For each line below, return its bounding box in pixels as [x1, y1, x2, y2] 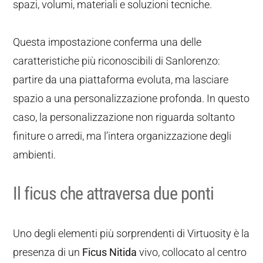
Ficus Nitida [82, 246, 137, 258]
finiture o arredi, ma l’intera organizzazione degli [13, 130, 232, 142]
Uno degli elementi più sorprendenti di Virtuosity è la [13, 227, 250, 240]
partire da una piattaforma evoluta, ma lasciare [13, 73, 229, 86]
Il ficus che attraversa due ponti [13, 183, 214, 204]
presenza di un [13, 246, 83, 258]
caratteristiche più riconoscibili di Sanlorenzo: [13, 55, 221, 67]
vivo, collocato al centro [137, 246, 247, 258]
